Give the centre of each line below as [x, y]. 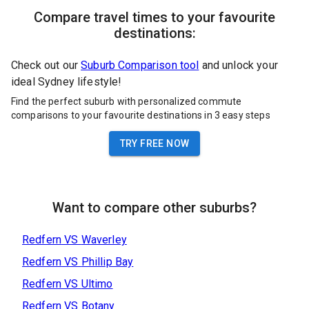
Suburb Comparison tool [140, 66]
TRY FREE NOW [154, 143]
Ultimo [97, 283]
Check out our [44, 66]
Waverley [104, 239]
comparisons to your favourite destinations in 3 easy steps [141, 115]
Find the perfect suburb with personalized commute [127, 101]
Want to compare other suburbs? [154, 207]
